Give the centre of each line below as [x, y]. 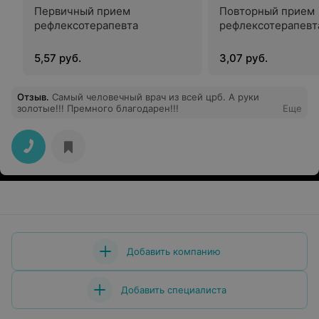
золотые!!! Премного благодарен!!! [147, 108]
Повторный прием [267, 11]
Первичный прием [82, 11]
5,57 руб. [58, 58]
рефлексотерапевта [86, 25]
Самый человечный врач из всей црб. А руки [156, 97]
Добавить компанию [174, 251]
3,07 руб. [244, 58]
